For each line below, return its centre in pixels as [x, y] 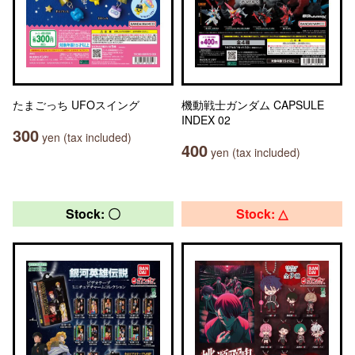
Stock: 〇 [93, 214]
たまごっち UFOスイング [76, 105]
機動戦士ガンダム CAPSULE [253, 105]
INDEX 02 [206, 120]
